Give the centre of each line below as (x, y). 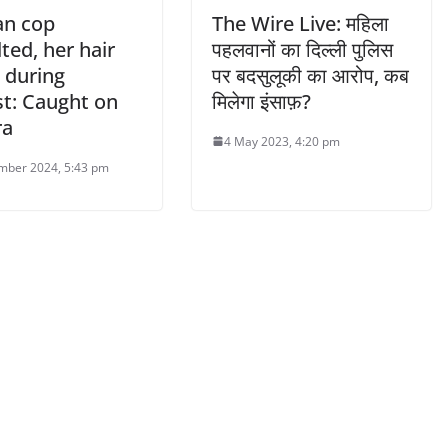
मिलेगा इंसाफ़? (261, 101)
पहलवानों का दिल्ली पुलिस (302, 49)
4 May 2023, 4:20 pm (282, 141)
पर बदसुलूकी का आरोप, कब (310, 75)
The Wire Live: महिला (300, 23)
